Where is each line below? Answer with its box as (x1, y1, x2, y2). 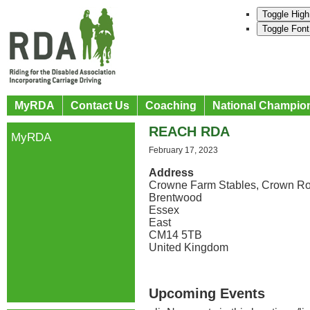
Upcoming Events (149, 286, 265, 301)
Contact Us (71, 100, 129, 111)
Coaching (145, 100, 197, 111)
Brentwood (149, 192, 202, 203)
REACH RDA (149, 124, 230, 139)
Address (149, 167, 194, 179)
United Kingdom (149, 241, 228, 253)
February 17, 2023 (149, 145, 218, 155)
